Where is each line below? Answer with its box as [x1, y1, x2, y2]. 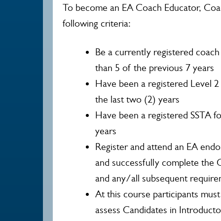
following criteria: [63, 18, 131, 29]
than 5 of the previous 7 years [95, 62, 214, 74]
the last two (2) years [95, 94, 180, 105]
